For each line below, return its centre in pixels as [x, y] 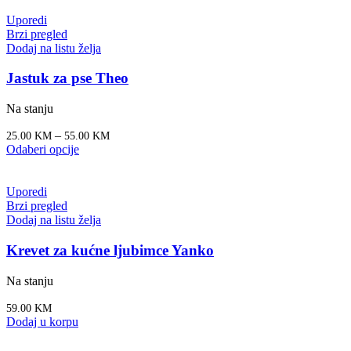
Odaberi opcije [43, 150]
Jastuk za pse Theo [67, 78]
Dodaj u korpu [42, 321]
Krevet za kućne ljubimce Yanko [110, 250]
